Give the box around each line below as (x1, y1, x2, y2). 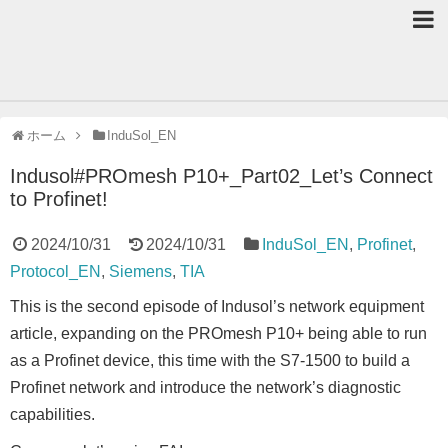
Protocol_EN (10, 263, 101, 280)
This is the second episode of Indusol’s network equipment (10, 298, 424, 315)
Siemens (109, 263, 172, 280)
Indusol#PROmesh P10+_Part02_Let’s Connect (10, 165, 433, 187)
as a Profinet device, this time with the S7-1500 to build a (10, 352, 410, 369)
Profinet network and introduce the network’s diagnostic (10, 379, 401, 396)
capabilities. (10, 406, 95, 423)
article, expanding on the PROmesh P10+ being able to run (10, 325, 427, 342)
